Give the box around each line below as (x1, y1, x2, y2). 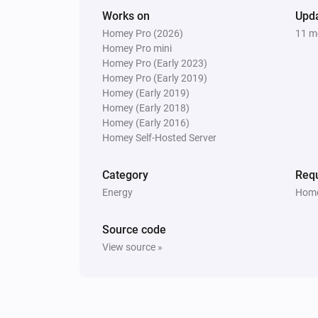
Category (102, 168, 148, 182)
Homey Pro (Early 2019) (102, 72, 207, 84)
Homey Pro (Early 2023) (102, 57, 207, 69)
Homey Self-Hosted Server (102, 131, 216, 143)
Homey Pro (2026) (102, 27, 183, 39)
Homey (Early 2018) (102, 102, 190, 114)
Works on (102, 9, 150, 23)
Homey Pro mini (102, 42, 172, 54)
